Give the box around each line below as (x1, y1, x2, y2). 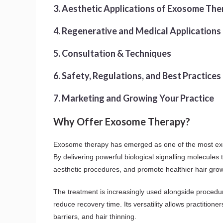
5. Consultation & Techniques (53, 47, 171, 59)
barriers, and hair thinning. (53, 212, 136, 221)
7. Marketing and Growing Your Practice (53, 92, 214, 104)
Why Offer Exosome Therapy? (53, 115, 190, 127)
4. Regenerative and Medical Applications (53, 25, 221, 36)
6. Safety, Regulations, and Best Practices (53, 70, 221, 81)
